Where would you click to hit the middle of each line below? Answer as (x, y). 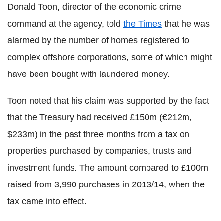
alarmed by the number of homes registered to (98, 41)
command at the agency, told (65, 24)
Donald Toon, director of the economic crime (94, 7)
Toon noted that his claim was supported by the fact (108, 101)
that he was (186, 24)
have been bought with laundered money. (89, 74)
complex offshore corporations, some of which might (110, 57)
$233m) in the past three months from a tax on (98, 134)
